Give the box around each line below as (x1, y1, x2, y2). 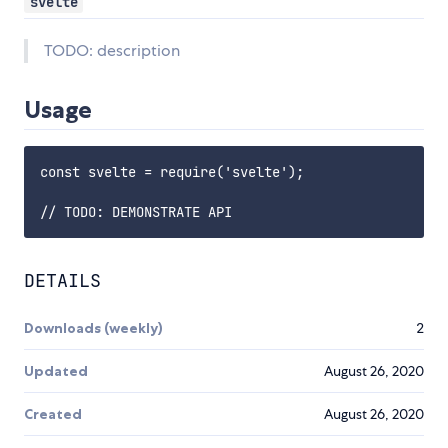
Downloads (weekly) (24, 319, 163, 338)
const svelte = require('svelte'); (40, 163, 304, 182)
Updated (24, 362, 88, 381)
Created (24, 405, 82, 424)
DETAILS (24, 269, 101, 293)
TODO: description (44, 40, 180, 62)
